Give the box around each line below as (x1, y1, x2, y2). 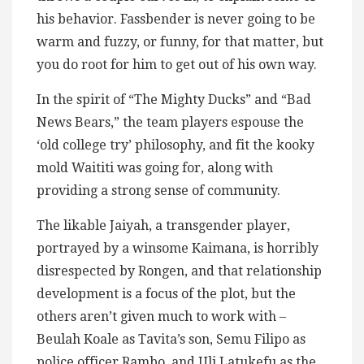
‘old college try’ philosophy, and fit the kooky (37, 137, 314, 154)
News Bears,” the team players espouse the (37, 115, 304, 131)
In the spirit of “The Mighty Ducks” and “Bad (37, 92, 311, 108)
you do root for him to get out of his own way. (37, 57, 317, 73)
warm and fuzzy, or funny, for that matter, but (37, 34, 323, 50)
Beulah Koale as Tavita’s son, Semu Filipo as (37, 331, 305, 348)
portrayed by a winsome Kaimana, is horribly (37, 240, 318, 257)
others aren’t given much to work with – (37, 309, 286, 325)
